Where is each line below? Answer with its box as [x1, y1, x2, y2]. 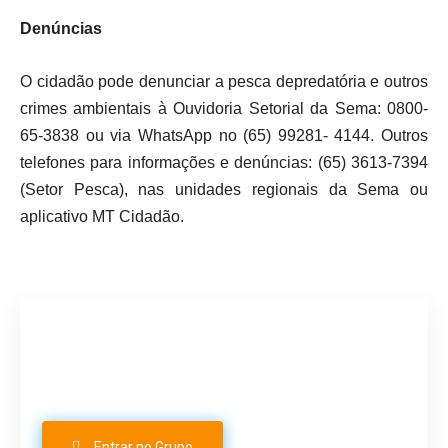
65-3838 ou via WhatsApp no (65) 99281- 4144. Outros [20, 127, 428, 145]
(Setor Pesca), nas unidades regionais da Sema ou [20, 181, 428, 199]
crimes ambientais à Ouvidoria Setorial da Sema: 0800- [20, 100, 428, 118]
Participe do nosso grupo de [42, 322, 363, 353]
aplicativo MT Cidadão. [20, 208, 184, 226]
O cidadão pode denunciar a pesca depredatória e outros [20, 73, 428, 91]
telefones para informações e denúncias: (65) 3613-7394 [20, 154, 428, 172]
